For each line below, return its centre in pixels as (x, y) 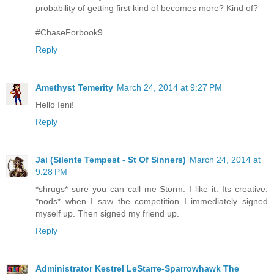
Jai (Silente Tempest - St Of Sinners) (111, 159)
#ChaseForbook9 (69, 32)
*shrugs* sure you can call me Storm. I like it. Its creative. (152, 189)
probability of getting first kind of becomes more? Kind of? (147, 8)
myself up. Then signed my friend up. (107, 213)
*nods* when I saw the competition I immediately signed (152, 201)
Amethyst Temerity (74, 87)
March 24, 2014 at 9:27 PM (169, 87)
